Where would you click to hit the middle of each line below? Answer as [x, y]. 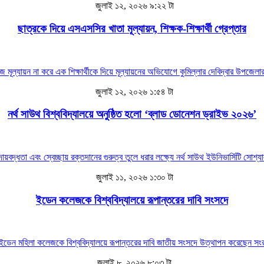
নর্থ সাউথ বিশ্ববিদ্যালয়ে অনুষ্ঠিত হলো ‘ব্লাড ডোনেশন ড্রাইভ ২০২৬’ [132, 114]
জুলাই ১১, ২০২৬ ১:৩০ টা [133, 177]
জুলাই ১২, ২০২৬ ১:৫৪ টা [133, 91]
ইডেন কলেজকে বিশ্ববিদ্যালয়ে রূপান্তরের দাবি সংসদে [132, 200]
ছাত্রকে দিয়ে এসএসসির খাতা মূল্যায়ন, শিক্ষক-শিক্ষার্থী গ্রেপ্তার [132, 28]
